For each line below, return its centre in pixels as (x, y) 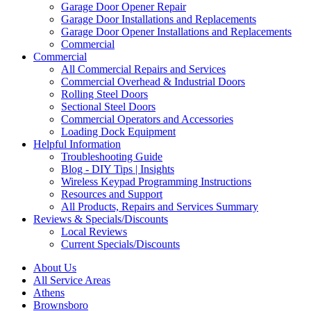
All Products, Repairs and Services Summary (160, 207)
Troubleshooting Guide (112, 157)
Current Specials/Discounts (120, 244)
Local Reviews (94, 232)
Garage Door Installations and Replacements (159, 19)
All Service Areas (72, 280)
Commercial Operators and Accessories (147, 119)
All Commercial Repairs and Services (143, 69)
